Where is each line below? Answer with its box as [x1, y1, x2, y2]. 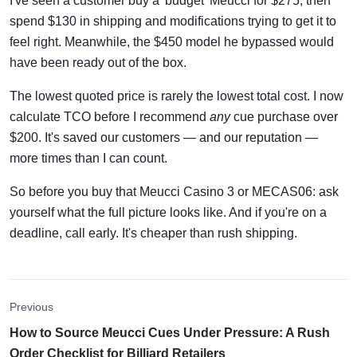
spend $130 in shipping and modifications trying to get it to [10, 14, 336, 28]
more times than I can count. [10, 151, 167, 165]
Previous [10, 300, 53, 313]
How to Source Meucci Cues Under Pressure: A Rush [10, 325, 330, 339]
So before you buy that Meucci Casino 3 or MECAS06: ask [10, 184, 339, 198]
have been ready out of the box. [10, 55, 186, 69]
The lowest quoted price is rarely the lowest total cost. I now [10, 88, 343, 103]
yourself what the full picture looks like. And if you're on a [10, 205, 327, 219]
